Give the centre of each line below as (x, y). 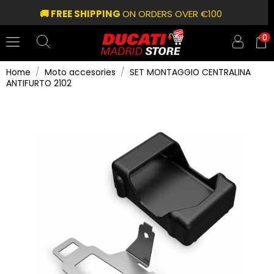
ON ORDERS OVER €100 (172, 14)
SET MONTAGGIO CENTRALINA (191, 72)
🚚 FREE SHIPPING (81, 14)
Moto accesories (80, 72)
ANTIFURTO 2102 (39, 83)
